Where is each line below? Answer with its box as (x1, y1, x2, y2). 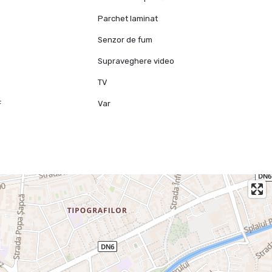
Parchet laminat (98, 14, 158, 24)
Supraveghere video (98, 56, 175, 66)
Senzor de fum (98, 35, 153, 45)
